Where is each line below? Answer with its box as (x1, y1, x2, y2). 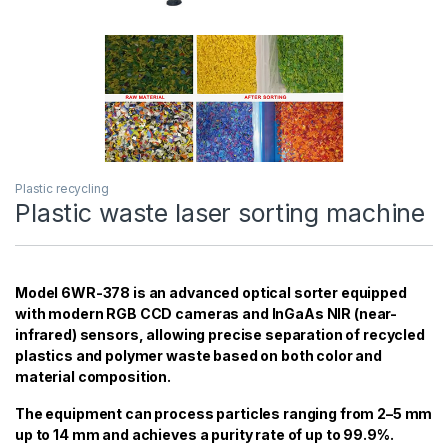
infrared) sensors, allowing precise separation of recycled (15, 325, 425, 343)
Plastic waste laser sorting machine (15, 197, 426, 228)
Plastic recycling (15, 180, 109, 196)
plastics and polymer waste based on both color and (15, 346, 382, 364)
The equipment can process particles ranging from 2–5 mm (15, 404, 433, 422)
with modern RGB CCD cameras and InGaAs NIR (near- (15, 304, 398, 322)
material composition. (15, 367, 172, 385)
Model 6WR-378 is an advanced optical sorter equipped (15, 283, 407, 301)
